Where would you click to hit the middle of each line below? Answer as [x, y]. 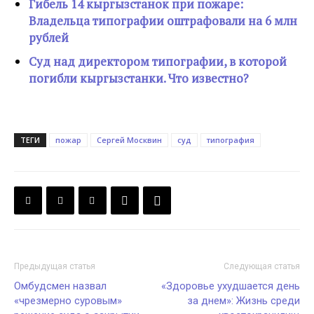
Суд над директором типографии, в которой [158, 61]
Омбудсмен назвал [60, 286]
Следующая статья [262, 266]
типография [231, 140]
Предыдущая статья [55, 266]
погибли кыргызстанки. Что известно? [139, 78]
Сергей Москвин [129, 140]
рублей [49, 37]
